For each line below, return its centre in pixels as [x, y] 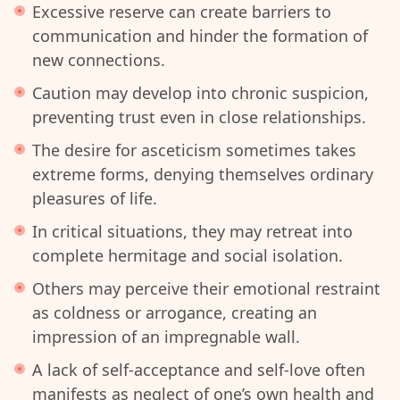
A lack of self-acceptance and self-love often [199, 370]
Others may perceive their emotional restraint [206, 288]
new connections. [99, 60]
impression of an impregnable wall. [166, 337]
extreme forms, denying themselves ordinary [203, 174]
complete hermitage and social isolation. [187, 255]
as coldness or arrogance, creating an [175, 312]
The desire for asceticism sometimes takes [194, 150]
